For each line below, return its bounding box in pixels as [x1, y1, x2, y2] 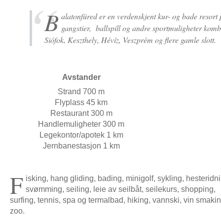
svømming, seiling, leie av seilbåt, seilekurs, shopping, [25, 185, 216, 193]
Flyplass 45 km [55, 98, 108, 107]
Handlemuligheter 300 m [38, 120, 125, 128]
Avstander [62, 73, 101, 81]
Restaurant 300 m [50, 109, 112, 117]
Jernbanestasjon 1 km [43, 142, 120, 150]
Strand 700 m [58, 87, 105, 96]
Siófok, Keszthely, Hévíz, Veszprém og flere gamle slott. [44, 35, 216, 45]
